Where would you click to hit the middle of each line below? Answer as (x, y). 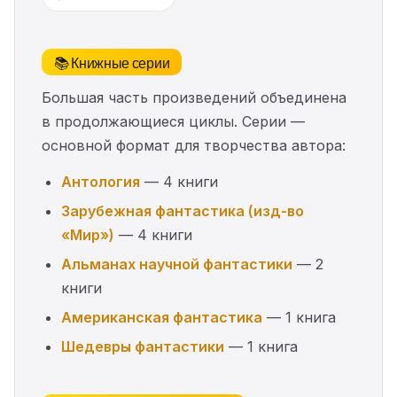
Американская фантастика (162, 317)
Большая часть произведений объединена (194, 97)
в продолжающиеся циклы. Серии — (173, 121)
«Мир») (88, 235)
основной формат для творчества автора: (194, 145)
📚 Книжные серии (112, 62)
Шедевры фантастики (143, 346)
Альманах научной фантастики (177, 264)
